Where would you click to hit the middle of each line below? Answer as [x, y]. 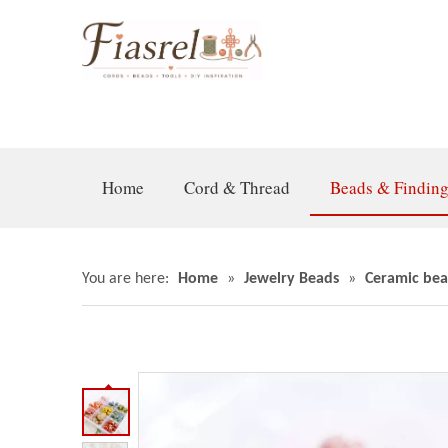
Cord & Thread [237, 187]
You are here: [125, 279]
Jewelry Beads [291, 279]
